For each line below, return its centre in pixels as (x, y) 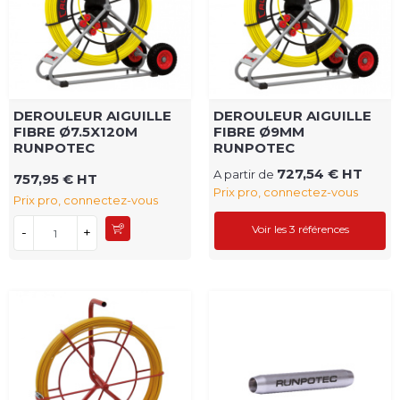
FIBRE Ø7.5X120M (75, 132)
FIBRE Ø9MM (259, 132)
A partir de (245, 175)
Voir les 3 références (300, 229)
